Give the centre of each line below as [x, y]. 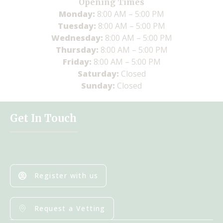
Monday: [78, 14]
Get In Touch [43, 118]
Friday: [78, 62]
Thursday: [78, 50]
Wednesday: [78, 38]
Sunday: [99, 86]
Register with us [66, 175]
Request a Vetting [70, 208]
